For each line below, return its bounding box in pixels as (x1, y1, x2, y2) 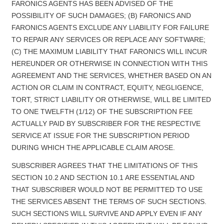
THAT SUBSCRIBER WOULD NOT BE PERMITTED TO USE (11, 185, 202, 193)
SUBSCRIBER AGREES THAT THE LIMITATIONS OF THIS (11, 161, 197, 169)
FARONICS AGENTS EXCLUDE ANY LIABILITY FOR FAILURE (11, 23, 209, 31)
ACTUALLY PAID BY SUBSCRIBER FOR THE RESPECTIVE (11, 119, 200, 127)
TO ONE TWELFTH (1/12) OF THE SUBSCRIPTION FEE (11, 107, 192, 115)
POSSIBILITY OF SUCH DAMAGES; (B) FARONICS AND (11, 11, 191, 19)
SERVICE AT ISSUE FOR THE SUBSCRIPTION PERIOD (11, 131, 189, 139)
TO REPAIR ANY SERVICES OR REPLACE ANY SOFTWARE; (11, 35, 205, 43)
